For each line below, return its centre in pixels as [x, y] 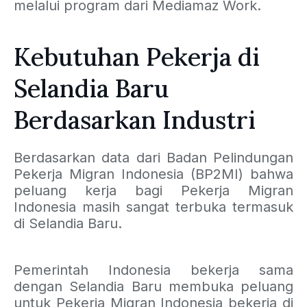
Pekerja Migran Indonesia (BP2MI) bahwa [153, 174]
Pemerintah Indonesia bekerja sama [153, 270]
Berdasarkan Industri [135, 120]
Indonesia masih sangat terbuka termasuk [153, 207]
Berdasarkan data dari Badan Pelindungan [153, 158]
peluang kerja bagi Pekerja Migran [153, 191]
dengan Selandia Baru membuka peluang [153, 287]
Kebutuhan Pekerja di [137, 57]
